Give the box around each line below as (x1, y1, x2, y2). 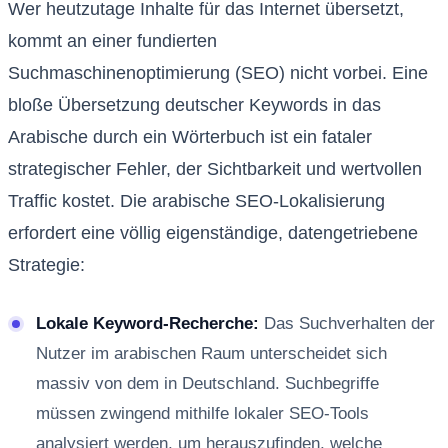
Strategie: (8, 255, 85, 276)
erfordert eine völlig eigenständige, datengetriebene (8, 223, 418, 244)
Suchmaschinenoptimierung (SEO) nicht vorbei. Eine (8, 63, 428, 84)
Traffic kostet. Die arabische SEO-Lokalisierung (8, 191, 385, 212)
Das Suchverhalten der (259, 314, 435, 334)
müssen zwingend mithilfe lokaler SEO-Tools (36, 404, 369, 424)
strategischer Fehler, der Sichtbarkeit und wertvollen (8, 159, 422, 180)
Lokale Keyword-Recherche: (36, 314, 259, 334)
